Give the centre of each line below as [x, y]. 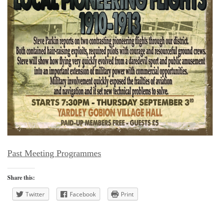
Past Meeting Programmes [54, 153]
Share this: [21, 177]
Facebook [83, 194]
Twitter [35, 194]
